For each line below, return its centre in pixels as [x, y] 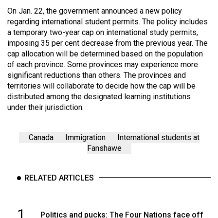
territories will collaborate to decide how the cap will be [101, 86]
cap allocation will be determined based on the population [105, 54]
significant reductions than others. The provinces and [97, 75]
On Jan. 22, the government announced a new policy [95, 11]
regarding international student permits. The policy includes [108, 22]
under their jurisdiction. [45, 108]
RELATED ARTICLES [59, 178]
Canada [41, 138]
